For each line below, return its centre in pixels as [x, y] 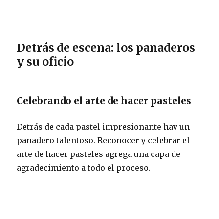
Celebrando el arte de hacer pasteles [104, 100]
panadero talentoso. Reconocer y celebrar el [103, 140]
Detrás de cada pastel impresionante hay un [103, 126]
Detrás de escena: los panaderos [106, 47]
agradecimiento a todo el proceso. [84, 167]
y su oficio [45, 61]
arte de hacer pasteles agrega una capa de [99, 154]
